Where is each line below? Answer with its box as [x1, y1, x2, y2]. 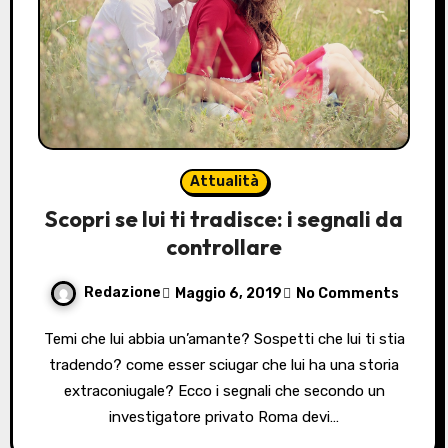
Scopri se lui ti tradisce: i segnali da [45, 205, 403, 234]
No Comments [295, 284, 399, 302]
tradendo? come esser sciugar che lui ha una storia [49, 356, 399, 375]
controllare [166, 233, 282, 262]
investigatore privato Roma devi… [109, 408, 339, 427]
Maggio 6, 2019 [174, 284, 282, 302]
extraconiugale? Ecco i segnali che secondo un [63, 382, 385, 401]
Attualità [189, 173, 259, 191]
